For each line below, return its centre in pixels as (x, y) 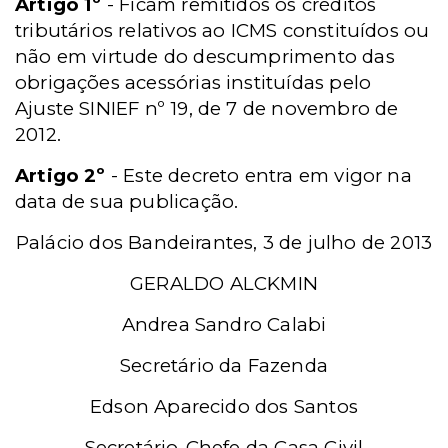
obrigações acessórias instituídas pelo (193, 82)
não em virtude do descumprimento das (205, 56)
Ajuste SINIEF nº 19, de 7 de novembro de (207, 108)
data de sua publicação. (127, 201)
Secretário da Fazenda (224, 365)
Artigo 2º (60, 175)
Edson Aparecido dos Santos (224, 406)
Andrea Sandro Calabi (224, 324)
